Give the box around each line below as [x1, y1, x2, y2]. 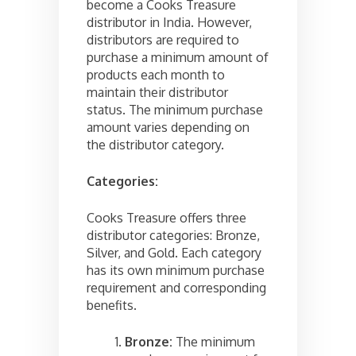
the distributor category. [87, 137, 224, 153]
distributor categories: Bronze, [87, 227, 260, 244]
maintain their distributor [87, 84, 228, 101]
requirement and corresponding [87, 280, 266, 296]
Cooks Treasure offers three [87, 210, 246, 226]
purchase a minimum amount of [87, 49, 269, 66]
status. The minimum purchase [87, 102, 263, 118]
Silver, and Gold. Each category [87, 245, 261, 261]
